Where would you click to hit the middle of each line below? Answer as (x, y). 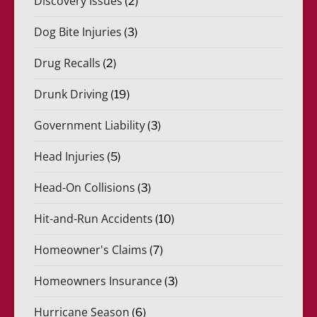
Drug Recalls (68, 63)
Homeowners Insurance (98, 281)
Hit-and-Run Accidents (94, 218)
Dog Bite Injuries (78, 31)
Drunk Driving (71, 94)
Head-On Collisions (85, 187)
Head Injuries (70, 156)
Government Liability (90, 125)
